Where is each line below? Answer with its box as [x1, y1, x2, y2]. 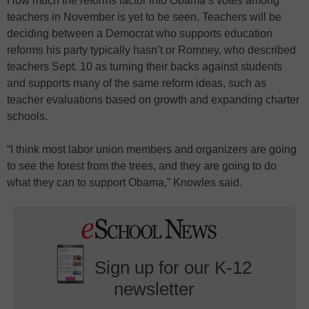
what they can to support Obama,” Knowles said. [7, 176, 242, 188]
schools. [7, 110, 48, 122]
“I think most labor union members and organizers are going [7, 143, 297, 155]
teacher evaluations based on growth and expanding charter [7, 93, 299, 106]
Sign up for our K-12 [94, 257, 252, 278]
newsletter [114, 278, 195, 299]
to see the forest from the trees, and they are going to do [7, 159, 277, 172]
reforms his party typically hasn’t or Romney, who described [7, 43, 296, 56]
